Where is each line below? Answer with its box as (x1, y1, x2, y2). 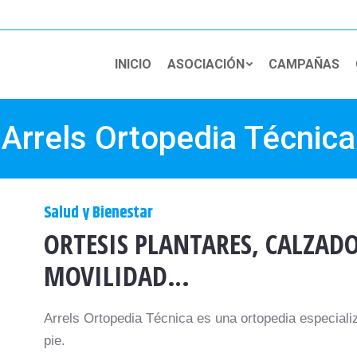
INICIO (114, 57, 151, 72)
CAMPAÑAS (268, 57, 339, 72)
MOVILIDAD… (43, 257, 190, 294)
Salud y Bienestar (43, 201, 153, 226)
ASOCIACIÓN (167, 57, 245, 72)
